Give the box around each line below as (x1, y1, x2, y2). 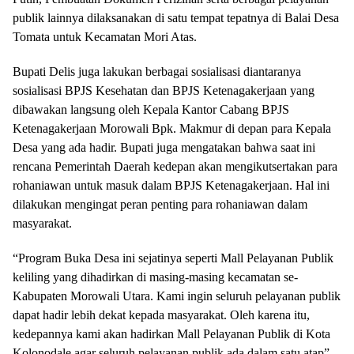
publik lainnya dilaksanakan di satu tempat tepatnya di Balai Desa (13, 11, 339, 24)
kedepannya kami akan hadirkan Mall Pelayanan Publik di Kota (13, 327, 330, 341)
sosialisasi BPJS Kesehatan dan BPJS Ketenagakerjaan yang (13, 84, 314, 97)
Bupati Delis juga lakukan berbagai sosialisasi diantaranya (13, 65, 301, 78)
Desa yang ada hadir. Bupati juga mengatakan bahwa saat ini (13, 141, 315, 154)
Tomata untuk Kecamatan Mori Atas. (13, 30, 197, 43)
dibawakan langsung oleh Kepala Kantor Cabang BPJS (13, 103, 289, 116)
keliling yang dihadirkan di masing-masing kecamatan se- (13, 270, 298, 284)
